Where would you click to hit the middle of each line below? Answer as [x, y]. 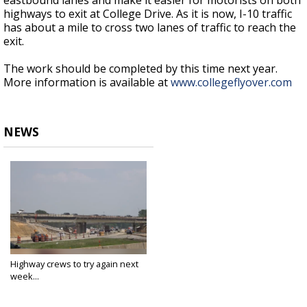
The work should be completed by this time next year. [140, 69]
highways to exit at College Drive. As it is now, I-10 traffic [148, 14]
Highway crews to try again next [74, 264]
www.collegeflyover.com [231, 83]
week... [25, 277]
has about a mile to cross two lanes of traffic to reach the [150, 28]
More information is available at [87, 83]
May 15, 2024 [33, 287]
